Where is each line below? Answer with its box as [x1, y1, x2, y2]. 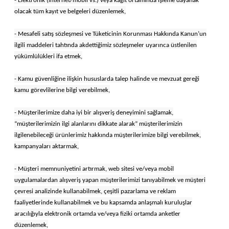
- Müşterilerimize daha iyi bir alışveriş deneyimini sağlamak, [14, 109, 173, 116]
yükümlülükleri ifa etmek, [14, 53, 82, 60]
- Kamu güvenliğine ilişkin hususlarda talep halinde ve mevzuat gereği [14, 75, 199, 82]
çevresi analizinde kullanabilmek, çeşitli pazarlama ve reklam [14, 188, 176, 195]
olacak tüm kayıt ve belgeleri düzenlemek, [14, 8, 126, 15]
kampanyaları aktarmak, [14, 143, 79, 150]
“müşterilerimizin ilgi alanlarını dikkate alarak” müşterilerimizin [14, 120, 182, 127]
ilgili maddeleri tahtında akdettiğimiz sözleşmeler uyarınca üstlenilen [14, 41, 197, 49]
